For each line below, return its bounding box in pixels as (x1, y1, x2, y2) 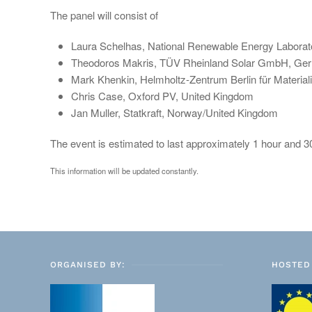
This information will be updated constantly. (50, 165, 198, 177)
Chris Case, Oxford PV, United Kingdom (71, 88, 253, 103)
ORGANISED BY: (50, 260, 125, 270)
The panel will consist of (50, 8, 158, 22)
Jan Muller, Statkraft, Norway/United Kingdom (71, 105, 278, 120)
